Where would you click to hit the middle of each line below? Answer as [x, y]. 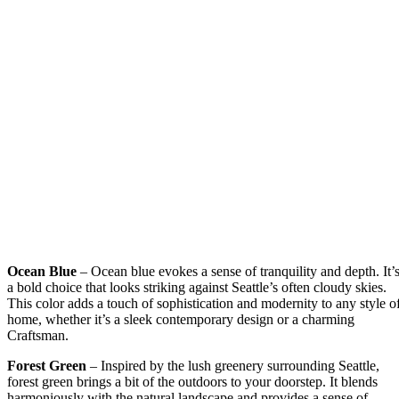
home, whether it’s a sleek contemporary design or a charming [181, 319]
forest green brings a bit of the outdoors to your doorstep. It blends [192, 381]
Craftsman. [38, 335]
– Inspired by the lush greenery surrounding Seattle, [233, 365]
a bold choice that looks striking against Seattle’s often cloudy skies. [197, 287]
